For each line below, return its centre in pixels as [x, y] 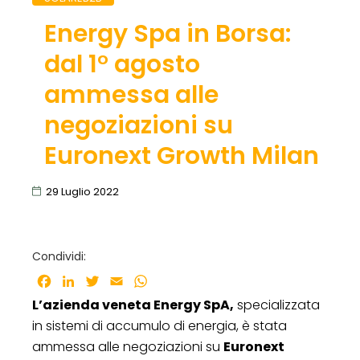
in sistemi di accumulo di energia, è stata [160, 325]
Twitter [124, 280]
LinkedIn [102, 280]
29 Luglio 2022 [82, 191]
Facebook [85, 280]
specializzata [277, 305]
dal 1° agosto [122, 64]
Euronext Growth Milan [181, 155]
